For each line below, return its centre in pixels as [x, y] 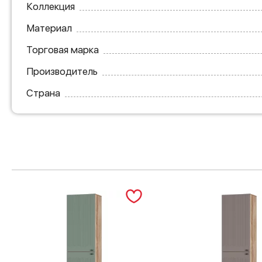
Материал [49, 28]
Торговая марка [63, 49]
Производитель [62, 71]
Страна [43, 93]
